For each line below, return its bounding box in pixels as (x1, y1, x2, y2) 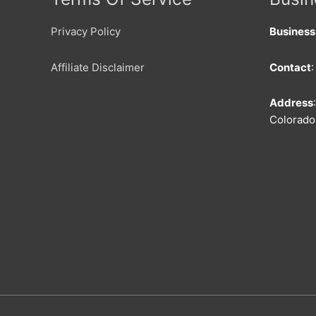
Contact (269, 60, 311, 74)
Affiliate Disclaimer (51, 60, 145, 74)
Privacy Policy (51, 25, 121, 39)
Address (269, 95, 313, 109)
